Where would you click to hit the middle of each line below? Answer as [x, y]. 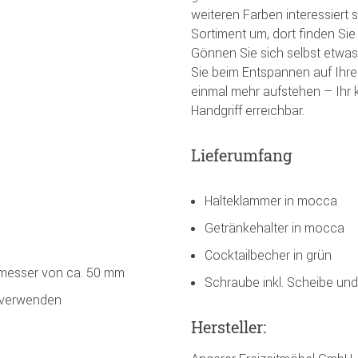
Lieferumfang [241, 155]
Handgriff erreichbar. [248, 110]
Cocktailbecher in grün [268, 255]
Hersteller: [229, 326]
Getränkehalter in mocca [274, 227]
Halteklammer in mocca [271, 200]
